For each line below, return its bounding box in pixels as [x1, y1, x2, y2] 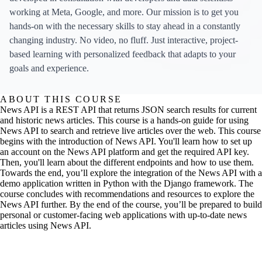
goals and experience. [9, 63, 89, 74]
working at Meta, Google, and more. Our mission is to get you [9, 7, 239, 18]
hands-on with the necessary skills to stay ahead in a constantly [9, 21, 240, 32]
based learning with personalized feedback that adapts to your [9, 49, 236, 60]
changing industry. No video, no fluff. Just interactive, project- [9, 35, 238, 46]
